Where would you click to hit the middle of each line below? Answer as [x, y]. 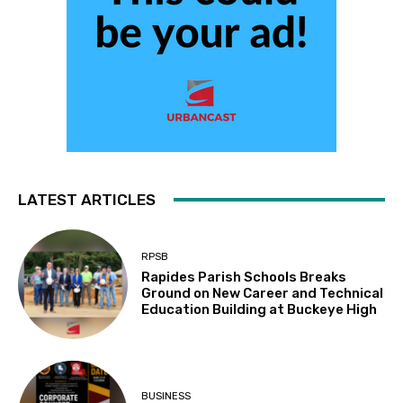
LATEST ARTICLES [87, 199]
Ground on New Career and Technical [263, 293]
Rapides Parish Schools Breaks [244, 277]
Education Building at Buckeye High [260, 309]
